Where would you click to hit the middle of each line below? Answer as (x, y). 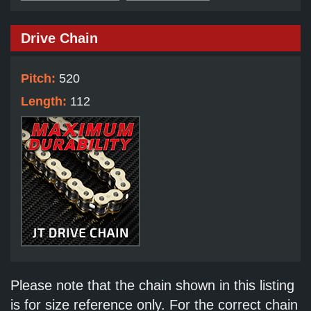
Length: (45, 102)
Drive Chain (59, 39)
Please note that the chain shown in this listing (152, 286)
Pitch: (40, 79)
